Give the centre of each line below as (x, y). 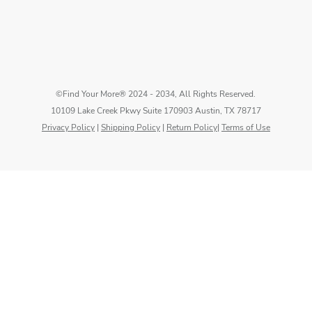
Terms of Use (245, 127)
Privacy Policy (68, 127)
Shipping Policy (130, 127)
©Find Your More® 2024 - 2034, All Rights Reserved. (156, 94)
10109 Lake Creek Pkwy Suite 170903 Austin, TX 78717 (156, 111)
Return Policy (192, 127)
